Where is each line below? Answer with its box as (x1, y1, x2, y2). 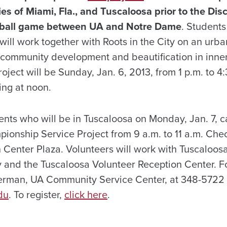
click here (64, 187, 107, 202)
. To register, (9, 187, 64, 202)
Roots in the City (103, 34, 177, 49)
